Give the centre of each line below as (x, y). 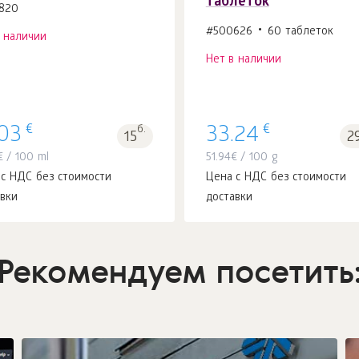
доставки (229, 198)
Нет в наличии (243, 60)
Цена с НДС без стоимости (276, 178)
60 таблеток (301, 32)
